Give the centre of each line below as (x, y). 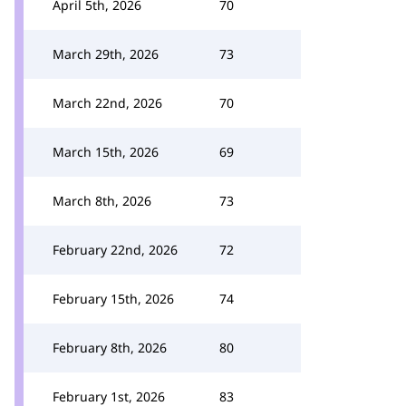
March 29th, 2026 (106, 54)
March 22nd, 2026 (107, 103)
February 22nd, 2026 (115, 250)
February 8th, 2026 (110, 348)
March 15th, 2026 (106, 152)
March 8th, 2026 (102, 201)
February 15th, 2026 (113, 299)
